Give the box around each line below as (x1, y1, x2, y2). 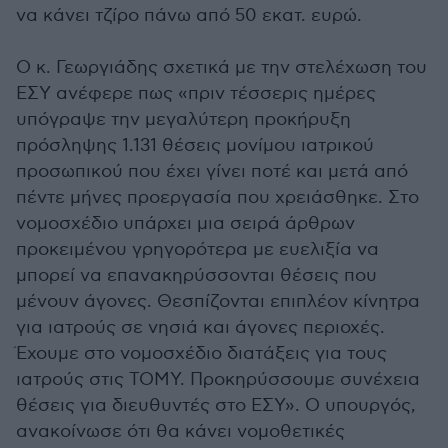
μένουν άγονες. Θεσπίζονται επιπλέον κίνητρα (16, 291, 420, 312)
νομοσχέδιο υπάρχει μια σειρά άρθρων (16, 213, 355, 234)
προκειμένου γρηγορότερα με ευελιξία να (16, 239, 379, 260)
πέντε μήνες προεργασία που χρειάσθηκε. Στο (16, 187, 419, 208)
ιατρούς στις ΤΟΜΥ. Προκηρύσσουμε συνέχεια (16, 369, 420, 390)
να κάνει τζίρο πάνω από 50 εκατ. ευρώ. (16, 5, 362, 26)
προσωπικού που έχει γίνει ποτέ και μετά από (16, 161, 408, 182)
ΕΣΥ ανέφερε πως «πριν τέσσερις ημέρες (16, 83, 376, 104)
